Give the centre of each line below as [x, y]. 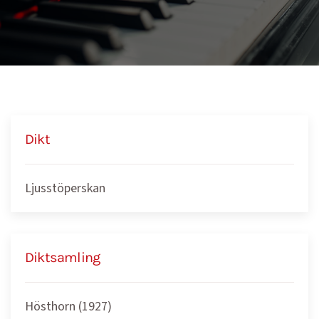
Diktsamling [63, 257]
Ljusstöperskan [65, 188]
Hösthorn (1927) [68, 307]
